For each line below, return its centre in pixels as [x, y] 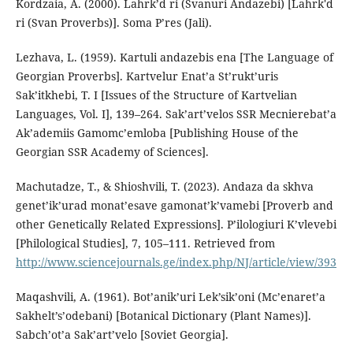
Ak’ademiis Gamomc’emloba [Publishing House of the [157, 133]
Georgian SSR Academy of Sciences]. [112, 152]
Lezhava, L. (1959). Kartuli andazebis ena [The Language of [174, 58]
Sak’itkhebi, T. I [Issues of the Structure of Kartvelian [156, 95]
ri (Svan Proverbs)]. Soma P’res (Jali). [113, 23]
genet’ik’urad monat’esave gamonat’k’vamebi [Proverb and [174, 206]
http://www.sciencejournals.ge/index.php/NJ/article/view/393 [176, 262]
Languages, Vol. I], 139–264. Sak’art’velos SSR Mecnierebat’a [176, 114]
